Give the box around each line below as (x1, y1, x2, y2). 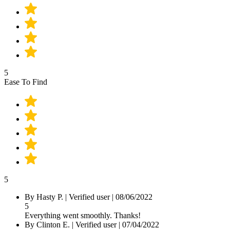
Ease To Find (4, 77, 47, 86)
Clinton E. (36, 220, 70, 229)
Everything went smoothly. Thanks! (25, 210, 141, 220)
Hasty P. (36, 192, 63, 201)
